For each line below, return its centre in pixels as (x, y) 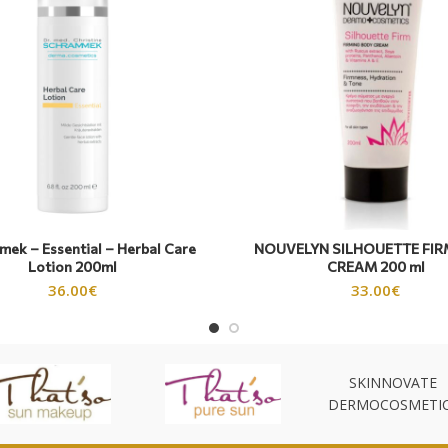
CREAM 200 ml (375, 266)
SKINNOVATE (393, 382)
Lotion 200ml (72, 266)
